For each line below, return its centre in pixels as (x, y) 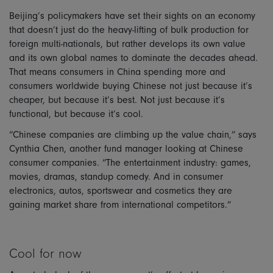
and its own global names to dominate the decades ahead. (133, 58)
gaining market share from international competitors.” (120, 204)
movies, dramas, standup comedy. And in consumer (116, 176)
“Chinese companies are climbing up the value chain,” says (133, 134)
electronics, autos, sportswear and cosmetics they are (121, 190)
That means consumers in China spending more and (117, 72)
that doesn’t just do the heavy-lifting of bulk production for (129, 30)
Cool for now (45, 253)
